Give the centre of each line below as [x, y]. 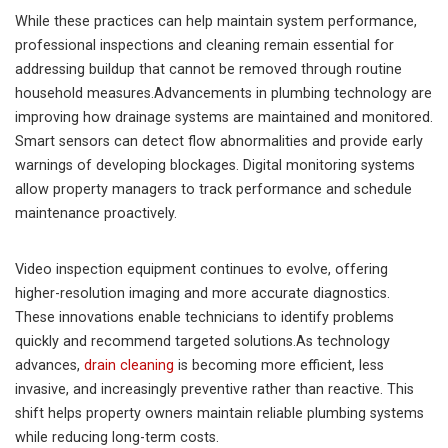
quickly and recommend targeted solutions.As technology [202, 341]
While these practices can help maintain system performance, [216, 21]
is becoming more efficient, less [279, 365]
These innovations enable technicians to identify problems [204, 317]
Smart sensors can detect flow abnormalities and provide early [219, 141]
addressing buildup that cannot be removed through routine [208, 69]
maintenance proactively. [96, 213]
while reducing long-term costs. [117, 437]
